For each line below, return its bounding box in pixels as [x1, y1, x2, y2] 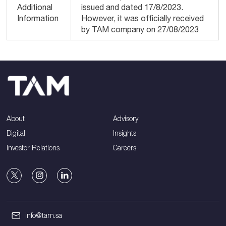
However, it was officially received [81, 14, 204, 23]
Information [17, 14, 59, 23]
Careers [113, 143, 136, 152]
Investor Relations [7, 143, 60, 152]
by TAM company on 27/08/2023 [81, 25, 199, 34]
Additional [17, 3, 53, 12]
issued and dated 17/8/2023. [81, 3, 184, 12]
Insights [113, 128, 136, 137]
